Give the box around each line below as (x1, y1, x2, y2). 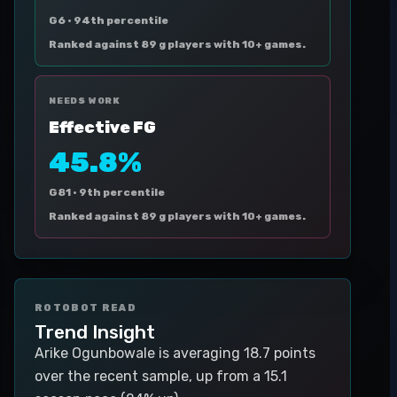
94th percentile (74, 14, 168, 27)
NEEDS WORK (49, 96, 121, 106)
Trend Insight (35, 321, 155, 343)
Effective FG (49, 118, 156, 137)
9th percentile (79, 186, 165, 198)
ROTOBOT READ (35, 302, 136, 314)
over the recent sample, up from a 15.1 (35, 368, 287, 385)
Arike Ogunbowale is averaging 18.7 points (35, 345, 315, 362)
